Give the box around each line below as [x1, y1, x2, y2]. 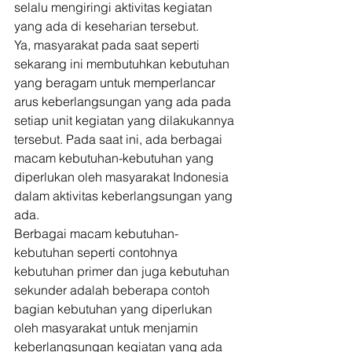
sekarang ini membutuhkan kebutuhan [14, 56, 233, 71]
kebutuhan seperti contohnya [14, 244, 181, 260]
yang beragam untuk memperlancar [14, 75, 218, 90]
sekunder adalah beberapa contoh [14, 282, 213, 298]
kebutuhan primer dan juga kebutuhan [14, 263, 233, 279]
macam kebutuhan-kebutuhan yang [14, 150, 217, 166]
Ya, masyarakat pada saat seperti [14, 37, 203, 53]
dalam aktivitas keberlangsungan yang [14, 188, 236, 203]
